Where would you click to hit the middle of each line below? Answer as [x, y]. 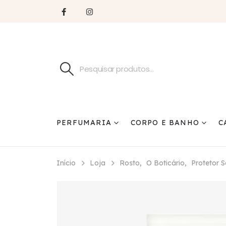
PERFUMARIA [84, 123]
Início [66, 163]
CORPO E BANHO [165, 123]
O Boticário [165, 163]
